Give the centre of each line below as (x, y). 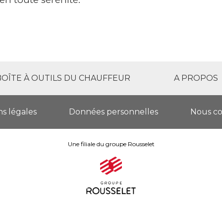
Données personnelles (113, 112)
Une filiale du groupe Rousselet (111, 144)
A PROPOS (196, 78)
